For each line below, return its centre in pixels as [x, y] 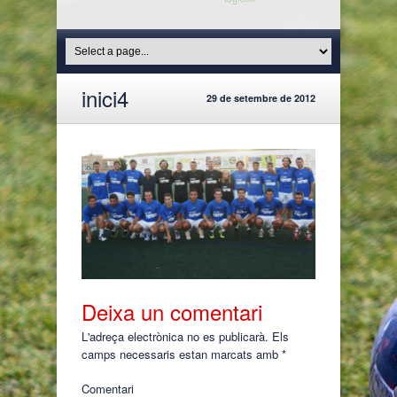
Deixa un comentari [172, 311]
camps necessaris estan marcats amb [182, 354]
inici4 [105, 97]
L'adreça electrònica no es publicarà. [175, 336]
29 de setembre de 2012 [261, 97]
